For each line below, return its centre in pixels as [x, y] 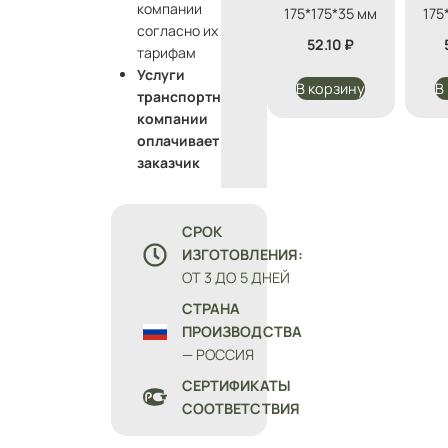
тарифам [166, 53]
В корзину [331, 89]
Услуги [160, 75]
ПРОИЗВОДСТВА [241, 332]
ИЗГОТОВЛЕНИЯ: [242, 255]
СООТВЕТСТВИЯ [240, 409]
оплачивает [177, 141]
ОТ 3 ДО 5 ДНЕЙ [236, 278]
